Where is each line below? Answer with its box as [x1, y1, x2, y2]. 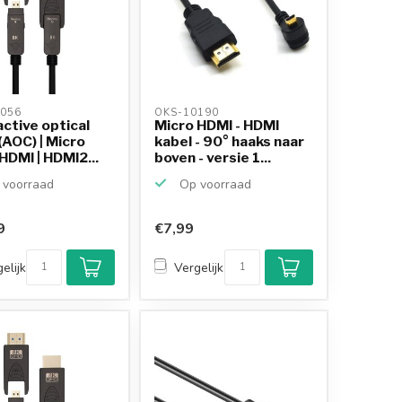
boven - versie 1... [154, 148, 272, 166]
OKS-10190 [154, 105, 223, 119]
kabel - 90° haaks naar [154, 132, 305, 150]
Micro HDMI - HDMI [154, 116, 280, 134]
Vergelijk [174, 258, 224, 276]
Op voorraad [176, 175, 252, 193]
